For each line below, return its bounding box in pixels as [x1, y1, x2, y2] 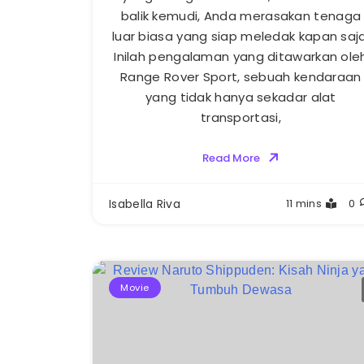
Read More [201, 149, 260, 166]
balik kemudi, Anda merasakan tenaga [120, 6, 362, 24]
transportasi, [200, 108, 281, 126]
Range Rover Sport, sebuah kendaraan [120, 67, 362, 85]
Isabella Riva [109, 195, 180, 212]
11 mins [285, 195, 322, 211]
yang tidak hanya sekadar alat [145, 88, 336, 106]
